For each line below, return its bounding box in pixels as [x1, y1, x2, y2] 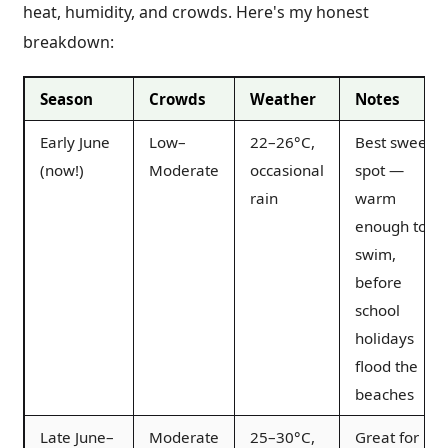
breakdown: [23, 30, 114, 53]
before [355, 271, 402, 292]
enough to [355, 215, 427, 236]
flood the [355, 355, 418, 376]
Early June [40, 131, 110, 152]
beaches [355, 383, 414, 404]
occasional [250, 159, 324, 180]
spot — [355, 159, 404, 180]
